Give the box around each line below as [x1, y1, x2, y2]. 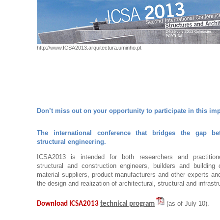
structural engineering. [37, 137, 106, 145]
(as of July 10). [166, 199, 209, 207]
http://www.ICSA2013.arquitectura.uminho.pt [37, 45, 141, 51]
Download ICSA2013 [37, 200, 100, 208]
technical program [100, 200, 155, 208]
